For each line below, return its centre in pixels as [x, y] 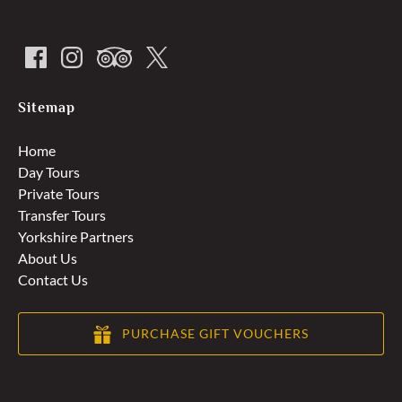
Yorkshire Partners [76, 236]
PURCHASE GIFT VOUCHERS [215, 333]
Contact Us [53, 279]
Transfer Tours [62, 214]
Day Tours [49, 171]
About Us [48, 258]
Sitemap [47, 107]
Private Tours [59, 193]
